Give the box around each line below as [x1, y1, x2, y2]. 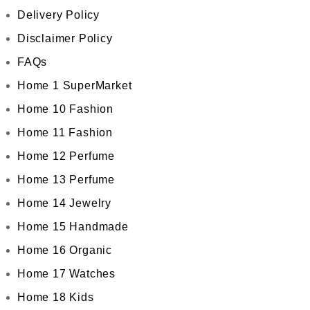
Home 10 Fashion [17, 103, 113, 115]
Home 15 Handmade [17, 221, 129, 232]
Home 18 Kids [17, 291, 94, 303]
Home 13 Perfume [17, 174, 115, 185]
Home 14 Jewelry [17, 197, 111, 209]
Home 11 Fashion [17, 127, 113, 138]
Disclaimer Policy [17, 33, 113, 44]
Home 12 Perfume [17, 150, 115, 162]
